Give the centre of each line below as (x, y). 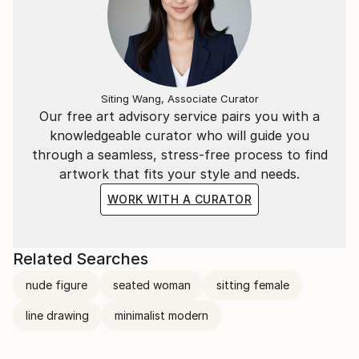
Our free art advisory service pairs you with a (179, 116)
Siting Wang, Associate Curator (179, 99)
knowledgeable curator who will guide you (179, 135)
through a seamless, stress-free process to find (179, 155)
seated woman (152, 285)
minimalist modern (161, 315)
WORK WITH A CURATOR (179, 199)
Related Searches (81, 259)
